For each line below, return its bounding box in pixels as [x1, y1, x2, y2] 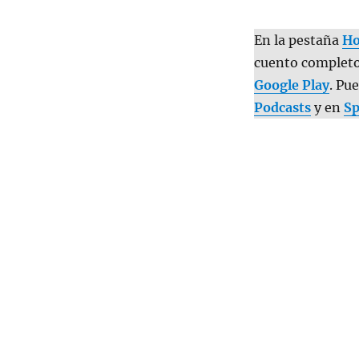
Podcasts [253, 99, 311, 116]
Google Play [253, 77, 329, 94]
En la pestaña [253, 32, 342, 49]
